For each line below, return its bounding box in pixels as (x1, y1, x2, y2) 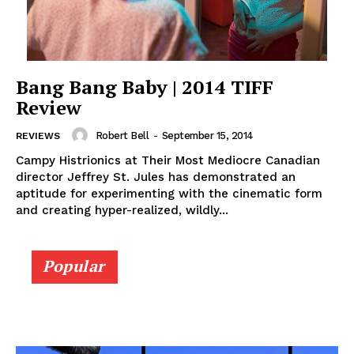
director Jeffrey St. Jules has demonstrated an (16, 170, 296, 185)
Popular (43, 255, 105, 277)
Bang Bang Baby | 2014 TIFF (16, 74, 273, 100)
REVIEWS (16, 130, 60, 142)
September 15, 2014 (161, 129, 254, 141)
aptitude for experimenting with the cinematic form (16, 186, 322, 201)
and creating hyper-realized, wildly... (16, 203, 228, 218)
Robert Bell (95, 129, 149, 141)
